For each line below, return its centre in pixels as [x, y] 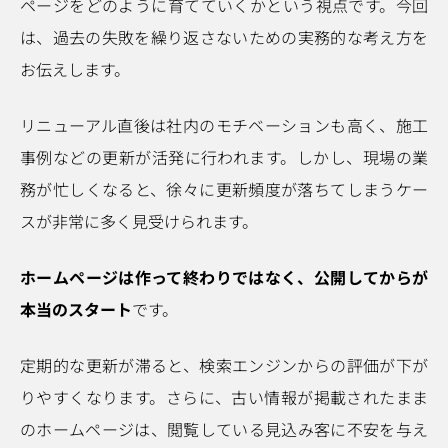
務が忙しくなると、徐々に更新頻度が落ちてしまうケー [224, 189]
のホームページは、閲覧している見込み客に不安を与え [224, 429]
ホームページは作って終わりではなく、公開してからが [224, 277]
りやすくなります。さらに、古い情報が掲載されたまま [224, 397]
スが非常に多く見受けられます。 [139, 221]
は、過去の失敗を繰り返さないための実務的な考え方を [224, 37]
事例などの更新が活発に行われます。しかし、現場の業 [224, 157]
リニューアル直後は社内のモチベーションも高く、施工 [224, 125]
